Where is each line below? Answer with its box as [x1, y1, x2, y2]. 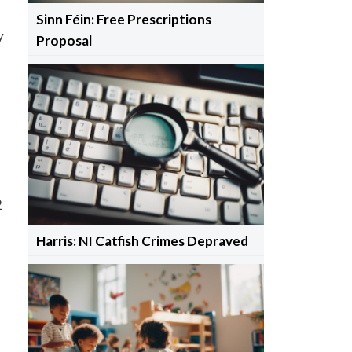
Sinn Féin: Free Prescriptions [35, 10, 211, 27]
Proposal [35, 31, 92, 49]
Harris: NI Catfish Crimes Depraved [35, 232, 248, 249]
